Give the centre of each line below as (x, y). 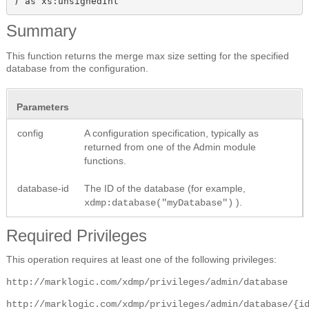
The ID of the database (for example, (165, 188)
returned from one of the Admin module (170, 147)
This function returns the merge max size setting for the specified (148, 56)
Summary (41, 30)
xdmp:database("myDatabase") (159, 202)
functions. (105, 160)
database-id (43, 188)
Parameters (43, 107)
